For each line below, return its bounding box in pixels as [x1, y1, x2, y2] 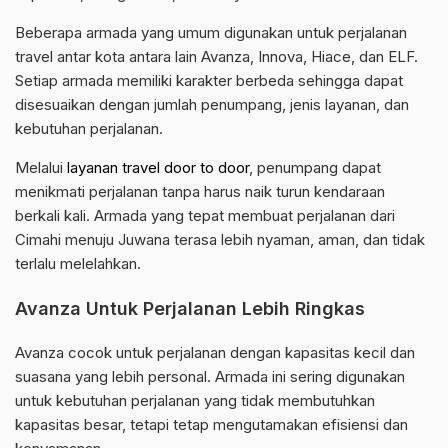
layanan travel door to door [67, 158, 249, 178]
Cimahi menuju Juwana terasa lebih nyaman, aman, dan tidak [15, 230, 425, 250]
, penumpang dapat [249, 158, 381, 178]
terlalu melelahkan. [15, 254, 141, 274]
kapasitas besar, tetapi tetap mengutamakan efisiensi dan [15, 415, 408, 435]
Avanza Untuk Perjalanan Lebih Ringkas [15, 298, 365, 320]
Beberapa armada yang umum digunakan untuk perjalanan [15, 23, 407, 43]
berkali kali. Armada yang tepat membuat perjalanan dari [15, 206, 395, 226]
